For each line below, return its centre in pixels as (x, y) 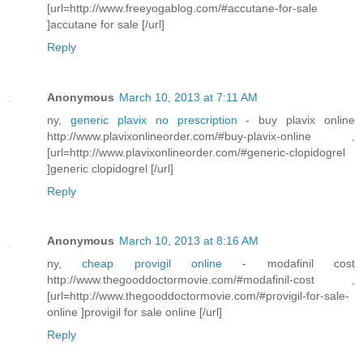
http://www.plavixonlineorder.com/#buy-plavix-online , (201, 136)
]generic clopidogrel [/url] (110, 168)
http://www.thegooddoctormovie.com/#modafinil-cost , (201, 280)
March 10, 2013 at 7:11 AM (188, 97)
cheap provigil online (162, 264)
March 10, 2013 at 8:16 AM (189, 241)
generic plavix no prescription (158, 120)
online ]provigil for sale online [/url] (135, 312)
